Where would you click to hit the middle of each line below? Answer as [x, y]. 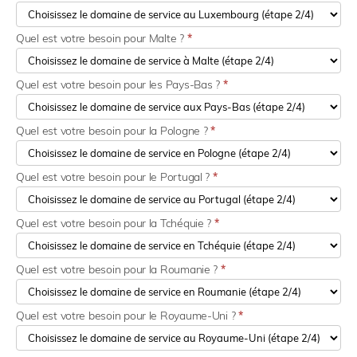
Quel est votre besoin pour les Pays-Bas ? [120, 85]
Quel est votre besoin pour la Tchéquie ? [115, 224]
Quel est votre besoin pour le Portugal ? [114, 177]
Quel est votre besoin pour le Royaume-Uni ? [127, 316]
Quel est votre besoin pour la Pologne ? [114, 131]
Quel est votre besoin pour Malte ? [102, 39]
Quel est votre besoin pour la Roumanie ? [118, 270]
